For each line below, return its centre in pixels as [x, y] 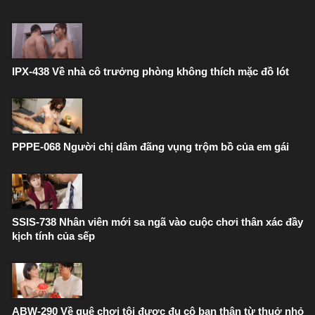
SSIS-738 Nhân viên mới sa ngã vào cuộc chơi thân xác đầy [157, 222]
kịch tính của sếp [53, 236]
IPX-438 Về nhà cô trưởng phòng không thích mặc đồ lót [150, 71]
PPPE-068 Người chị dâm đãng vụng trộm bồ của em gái [150, 147]
